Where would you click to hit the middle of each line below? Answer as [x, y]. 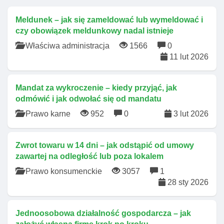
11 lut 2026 [188, 57]
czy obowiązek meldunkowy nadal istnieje [94, 31]
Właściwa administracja [67, 46]
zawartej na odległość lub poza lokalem [89, 156]
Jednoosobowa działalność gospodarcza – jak [103, 213]
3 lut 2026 [190, 114]
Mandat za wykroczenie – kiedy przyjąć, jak [96, 88]
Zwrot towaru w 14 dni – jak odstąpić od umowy [105, 145]
